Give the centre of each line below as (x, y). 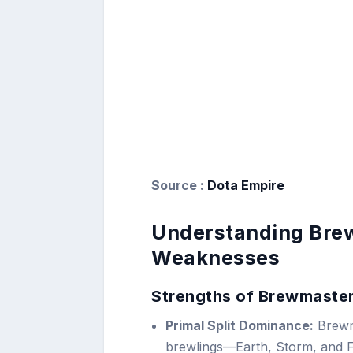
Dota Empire (244, 186)
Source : (178, 186)
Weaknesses (216, 258)
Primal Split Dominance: (240, 326)
